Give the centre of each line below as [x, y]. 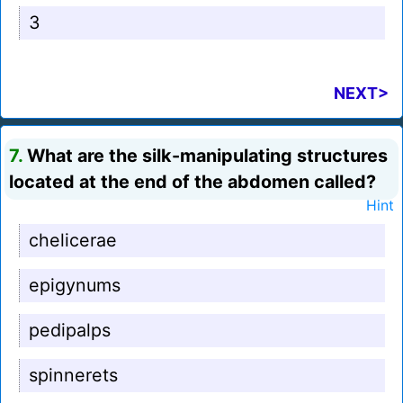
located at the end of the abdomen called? [193, 182]
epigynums [75, 286]
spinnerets [73, 376]
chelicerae [73, 241]
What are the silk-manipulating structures [205, 156]
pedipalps [70, 331]
